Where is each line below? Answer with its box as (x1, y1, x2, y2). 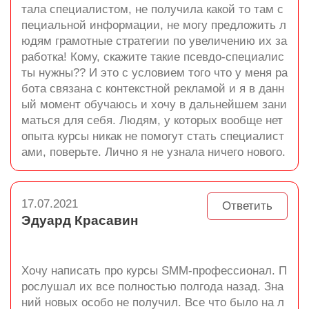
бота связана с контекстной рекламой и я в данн (21, 82, 284, 95)
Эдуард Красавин (21, 213, 138, 228)
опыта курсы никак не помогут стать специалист (21, 130, 284, 143)
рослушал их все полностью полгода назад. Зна (21, 280, 283, 293)
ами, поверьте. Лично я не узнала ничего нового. (21, 146, 286, 159)
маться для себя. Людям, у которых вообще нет (21, 114, 283, 127)
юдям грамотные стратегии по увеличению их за (21, 34, 287, 48)
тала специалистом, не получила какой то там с (21, 3, 283, 16)
